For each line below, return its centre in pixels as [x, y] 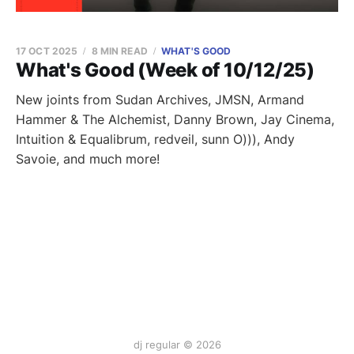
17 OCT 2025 [47, 51]
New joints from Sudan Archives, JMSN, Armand [160, 100]
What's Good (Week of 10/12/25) [165, 70]
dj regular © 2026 [177, 345]
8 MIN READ [119, 51]
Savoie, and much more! [88, 159]
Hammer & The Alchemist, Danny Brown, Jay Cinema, [175, 119]
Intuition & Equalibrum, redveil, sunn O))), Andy [155, 139]
